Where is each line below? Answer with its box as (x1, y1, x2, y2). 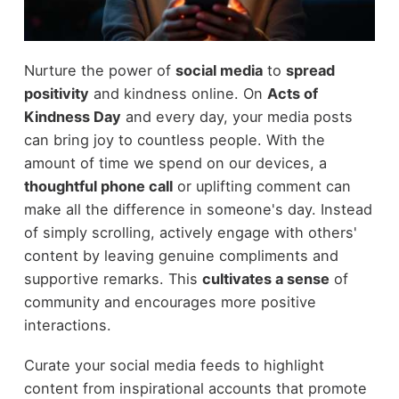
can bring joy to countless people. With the (23, 131, 325, 150)
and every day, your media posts (120, 108, 353, 126)
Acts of (266, 85, 318, 103)
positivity (23, 85, 89, 103)
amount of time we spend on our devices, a (23, 154, 327, 173)
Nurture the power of (23, 61, 175, 80)
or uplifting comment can (172, 177, 351, 196)
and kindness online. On (88, 85, 267, 103)
